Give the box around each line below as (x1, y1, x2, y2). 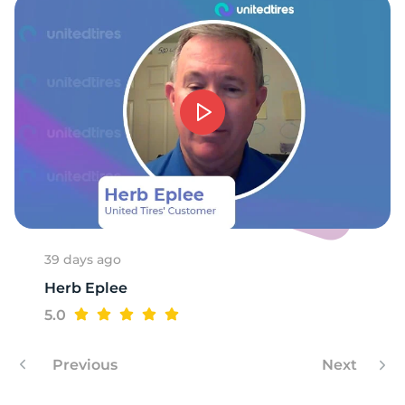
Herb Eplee (44, 278, 127, 297)
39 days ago (44, 250, 121, 268)
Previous (49, 355, 118, 373)
